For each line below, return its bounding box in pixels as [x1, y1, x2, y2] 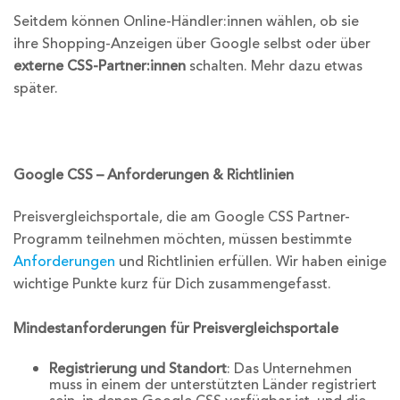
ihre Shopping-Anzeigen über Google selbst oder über [13, 32, 371, 54]
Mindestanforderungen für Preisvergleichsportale [13, 318, 338, 340]
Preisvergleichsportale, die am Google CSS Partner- [13, 206, 350, 229]
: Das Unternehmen [227, 357, 352, 379]
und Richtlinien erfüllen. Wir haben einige [115, 251, 387, 273]
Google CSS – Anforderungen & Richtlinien [13, 164, 294, 187]
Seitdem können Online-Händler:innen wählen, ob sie [13, 10, 359, 32]
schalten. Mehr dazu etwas [186, 54, 362, 77]
